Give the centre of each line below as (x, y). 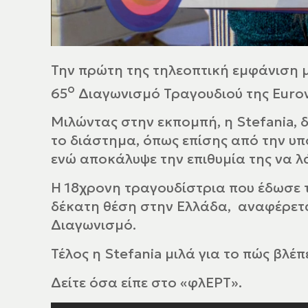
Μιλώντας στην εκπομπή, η (144, 122)
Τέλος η (78, 254)
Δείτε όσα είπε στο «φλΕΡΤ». (147, 283)
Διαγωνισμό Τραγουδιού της (174, 93)
